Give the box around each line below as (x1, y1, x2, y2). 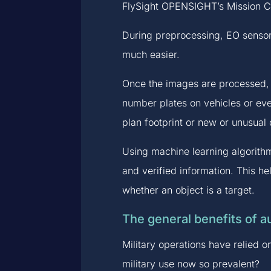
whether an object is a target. (122, 183, 255, 196)
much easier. (122, 48, 180, 60)
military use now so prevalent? (122, 257, 260, 270)
